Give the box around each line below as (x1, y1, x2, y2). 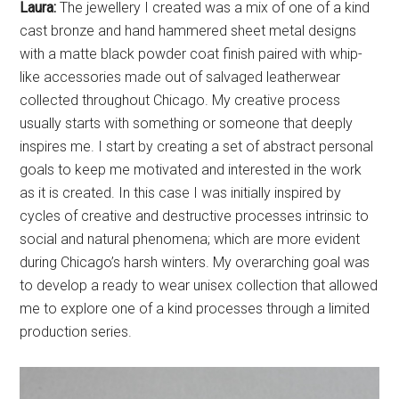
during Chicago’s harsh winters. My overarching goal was (20, 134, 370, 151)
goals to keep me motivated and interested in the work (20, 41, 362, 59)
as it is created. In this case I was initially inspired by (20, 64, 342, 82)
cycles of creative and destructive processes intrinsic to (20, 87, 370, 105)
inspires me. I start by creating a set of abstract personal (20, 18, 374, 36)
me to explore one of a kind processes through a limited (20, 180, 370, 198)
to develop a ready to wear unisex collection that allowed (20, 157, 379, 175)
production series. (20, 203, 133, 221)
